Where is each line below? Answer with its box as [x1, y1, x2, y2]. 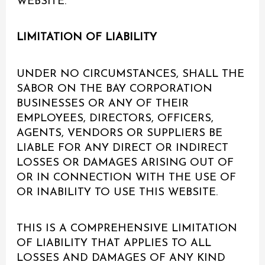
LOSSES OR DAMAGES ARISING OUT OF [17, 157, 234, 169]
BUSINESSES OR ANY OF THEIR [17, 98, 189, 109]
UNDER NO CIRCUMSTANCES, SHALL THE [17, 68, 245, 80]
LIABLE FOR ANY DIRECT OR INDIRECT [17, 142, 229, 154]
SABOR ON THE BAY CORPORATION [17, 83, 213, 95]
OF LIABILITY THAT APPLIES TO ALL [17, 238, 212, 250]
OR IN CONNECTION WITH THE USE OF [17, 172, 237, 183]
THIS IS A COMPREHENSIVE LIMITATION [17, 223, 238, 235]
